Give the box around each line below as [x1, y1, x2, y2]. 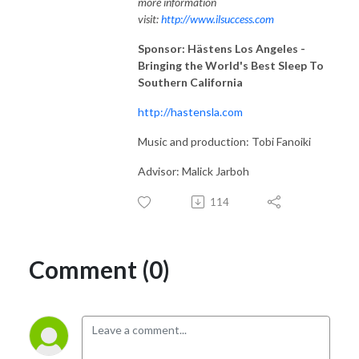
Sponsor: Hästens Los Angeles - [138, 41, 305, 55]
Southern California [138, 75, 243, 89]
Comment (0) [29, 254, 170, 284]
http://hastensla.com [138, 104, 243, 119]
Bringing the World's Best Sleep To [138, 58, 324, 72]
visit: [138, 11, 161, 26]
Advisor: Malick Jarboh [138, 163, 249, 178]
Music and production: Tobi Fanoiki [138, 134, 311, 148]
